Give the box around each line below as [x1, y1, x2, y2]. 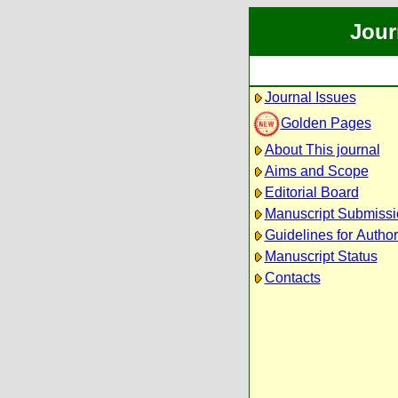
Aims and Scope [264, 163, 369, 179]
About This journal [264, 142, 380, 157]
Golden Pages [280, 115, 371, 131]
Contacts [264, 270, 321, 285]
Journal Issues [264, 90, 356, 105]
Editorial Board [264, 185, 359, 200]
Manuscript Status [264, 249, 378, 264]
